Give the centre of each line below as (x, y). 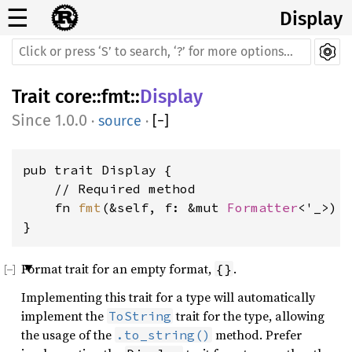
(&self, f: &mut (164, 207)
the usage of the (68, 335)
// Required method (109, 189)
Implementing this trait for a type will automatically (168, 297)
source (120, 121)
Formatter (262, 207)
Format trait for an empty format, (118, 269)
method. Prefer (257, 335)
